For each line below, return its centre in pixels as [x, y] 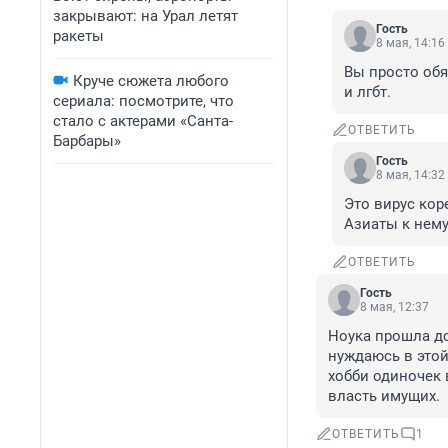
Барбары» [87, 141]
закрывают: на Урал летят [145, 16]
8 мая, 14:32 [410, 175]
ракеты [78, 36]
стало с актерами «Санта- [143, 121]
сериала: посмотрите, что [143, 101]
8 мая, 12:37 [394, 307]
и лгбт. [367, 92]
